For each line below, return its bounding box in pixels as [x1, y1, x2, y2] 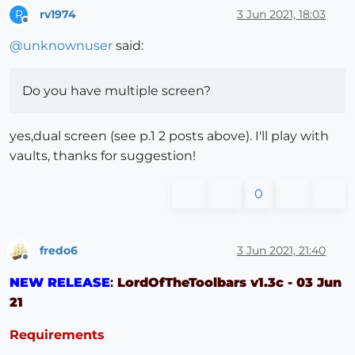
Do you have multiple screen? [22, 83, 211, 99]
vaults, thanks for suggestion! [10, 148, 196, 164]
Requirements [10, 326, 105, 342]
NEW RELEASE [10, 274, 110, 290]
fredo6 [40, 242, 78, 258]
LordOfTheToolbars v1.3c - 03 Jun [117, 274, 342, 290]
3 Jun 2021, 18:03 [237, 6, 326, 21]
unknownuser [23, 38, 113, 54]
